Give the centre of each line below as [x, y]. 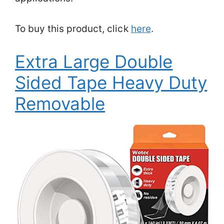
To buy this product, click [73, 28]
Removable [60, 103]
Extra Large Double [94, 61]
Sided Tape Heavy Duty [111, 82]
